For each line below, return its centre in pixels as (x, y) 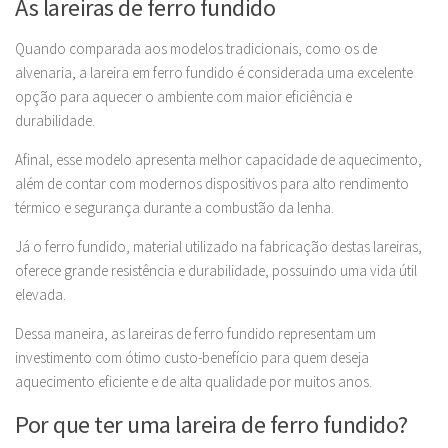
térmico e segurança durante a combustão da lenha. (176, 207)
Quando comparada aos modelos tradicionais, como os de (196, 48)
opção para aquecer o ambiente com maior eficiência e (183, 96)
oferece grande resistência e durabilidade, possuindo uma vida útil (216, 270)
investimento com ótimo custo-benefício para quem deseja (192, 357)
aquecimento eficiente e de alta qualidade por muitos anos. (193, 381)
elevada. (40, 294)
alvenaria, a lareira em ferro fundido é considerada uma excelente (214, 72)
